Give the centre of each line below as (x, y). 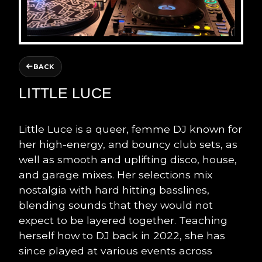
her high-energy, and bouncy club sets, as (128, 144)
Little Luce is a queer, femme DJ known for (130, 129)
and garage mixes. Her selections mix (116, 175)
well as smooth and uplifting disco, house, (128, 159)
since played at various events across (116, 251)
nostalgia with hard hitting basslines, (114, 190)
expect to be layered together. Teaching (123, 220)
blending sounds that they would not (116, 205)
